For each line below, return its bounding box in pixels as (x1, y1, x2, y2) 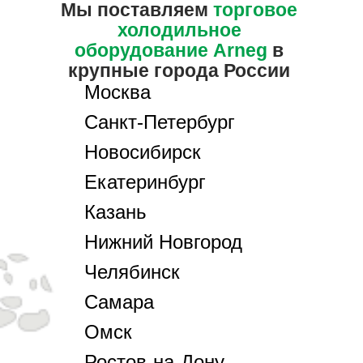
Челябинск (84, 260, 180, 283)
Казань (84, 200, 147, 223)
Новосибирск (84, 140, 201, 163)
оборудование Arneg (75, 39, 267, 61)
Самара (84, 290, 154, 313)
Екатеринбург (84, 170, 206, 193)
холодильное (117, 19, 241, 41)
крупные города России (68, 59, 290, 81)
